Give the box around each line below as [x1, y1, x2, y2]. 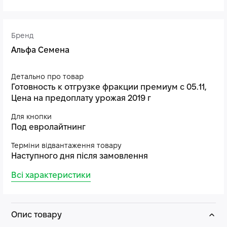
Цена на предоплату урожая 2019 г [11, 95, 151, 102]
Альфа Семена [11, 47, 69, 54]
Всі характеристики [11, 172, 91, 179]
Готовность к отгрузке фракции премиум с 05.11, [11, 84, 207, 91]
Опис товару [11, 211, 62, 219]
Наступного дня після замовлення [11, 153, 148, 160]
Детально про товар [11, 74, 84, 81]
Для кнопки [11, 114, 52, 121]
